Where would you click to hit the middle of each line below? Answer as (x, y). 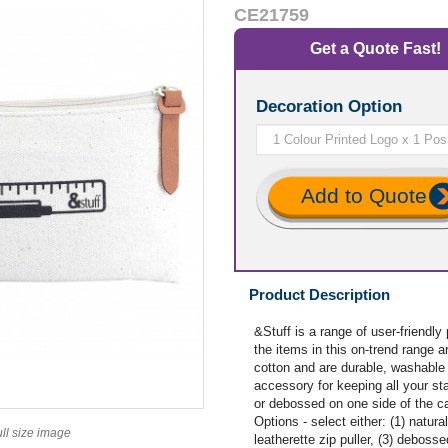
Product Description (319, 294)
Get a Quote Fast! (375, 48)
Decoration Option (331, 106)
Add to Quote (364, 195)
